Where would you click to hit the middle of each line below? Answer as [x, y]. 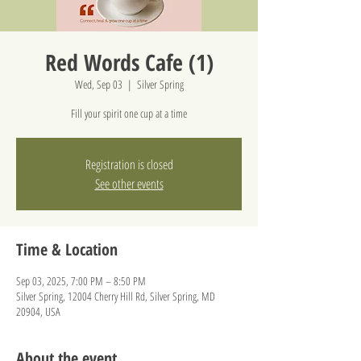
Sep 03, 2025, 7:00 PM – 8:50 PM [81, 281]
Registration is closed [129, 164]
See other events [129, 184]
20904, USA [38, 311]
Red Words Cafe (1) [129, 62]
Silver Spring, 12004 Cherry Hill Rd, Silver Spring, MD [116, 296]
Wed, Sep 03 [98, 84]
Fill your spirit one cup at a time [129, 113]
